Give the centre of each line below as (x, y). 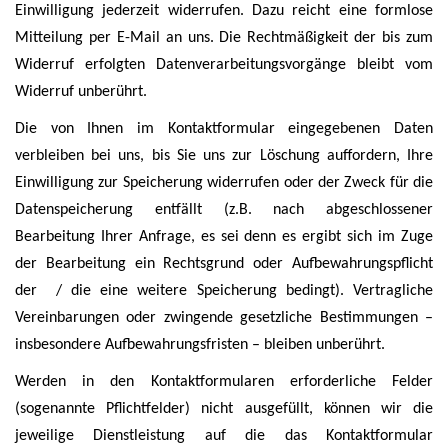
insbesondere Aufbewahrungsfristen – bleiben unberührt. (200, 345)
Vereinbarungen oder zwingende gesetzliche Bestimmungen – (224, 318)
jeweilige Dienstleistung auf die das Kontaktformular (224, 436)
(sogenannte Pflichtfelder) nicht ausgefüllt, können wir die (224, 409)
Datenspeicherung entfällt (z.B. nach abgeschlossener (224, 210)
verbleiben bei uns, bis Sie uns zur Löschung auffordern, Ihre (224, 156)
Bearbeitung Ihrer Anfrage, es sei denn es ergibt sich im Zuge (224, 237)
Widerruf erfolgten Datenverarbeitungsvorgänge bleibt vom (224, 65)
